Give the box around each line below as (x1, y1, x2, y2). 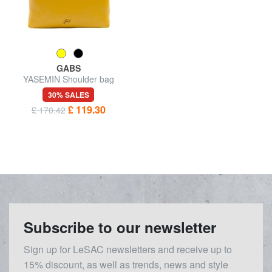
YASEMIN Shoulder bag (22, 72, 114, 85)
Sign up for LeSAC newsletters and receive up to (24, 242, 232, 256)
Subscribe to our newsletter (24, 216, 216, 237)
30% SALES (47, 89, 89, 100)
